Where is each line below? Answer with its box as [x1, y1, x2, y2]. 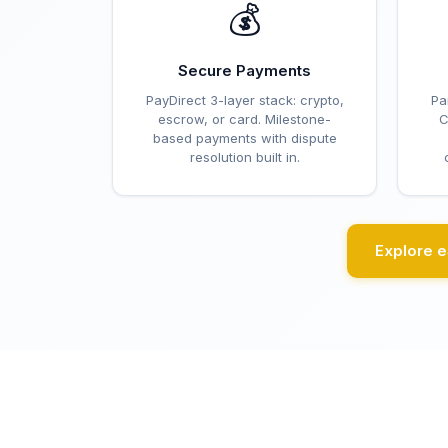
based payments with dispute [152, 130, 337, 146]
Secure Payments [178, 61, 311, 80]
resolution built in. [189, 149, 300, 165]
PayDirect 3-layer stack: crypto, [145, 92, 344, 108]
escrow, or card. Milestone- [158, 111, 331, 127]
